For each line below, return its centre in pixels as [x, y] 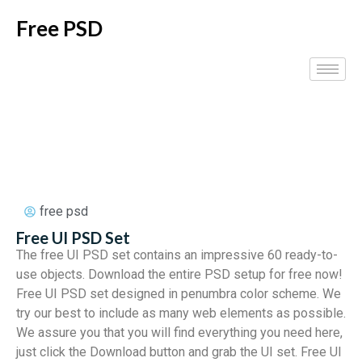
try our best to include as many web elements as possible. [181, 313]
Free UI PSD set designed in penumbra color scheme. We [179, 294]
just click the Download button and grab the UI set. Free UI [179, 352]
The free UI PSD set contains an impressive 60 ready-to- [177, 255]
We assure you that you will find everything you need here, [179, 333]
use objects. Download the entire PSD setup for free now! [179, 274]
